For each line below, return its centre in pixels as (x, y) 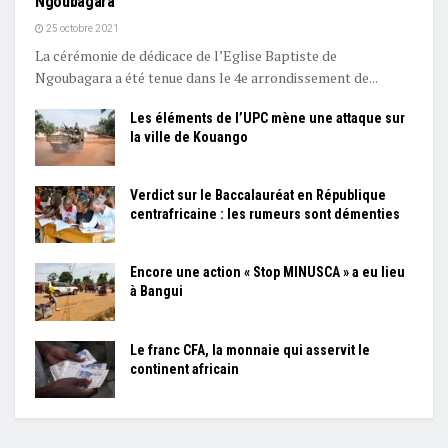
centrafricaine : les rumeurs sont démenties (265, 214)
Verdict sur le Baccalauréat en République (258, 195)
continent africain (184, 368)
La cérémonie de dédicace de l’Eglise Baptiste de (186, 56)
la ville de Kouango (189, 137)
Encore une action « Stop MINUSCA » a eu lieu (267, 272)
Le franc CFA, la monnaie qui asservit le (250, 349)
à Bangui (156, 291)
